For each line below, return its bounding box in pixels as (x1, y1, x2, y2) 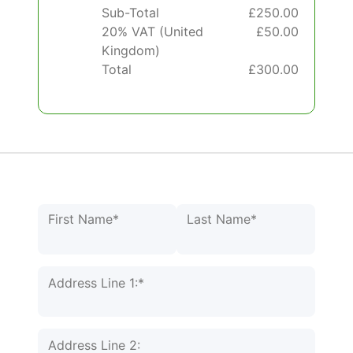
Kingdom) (102, 42, 160, 58)
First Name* (48, 210, 119, 227)
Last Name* (187, 210, 257, 227)
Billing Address (37, 266, 125, 283)
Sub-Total (102, 4, 159, 20)
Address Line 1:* (48, 274, 144, 291)
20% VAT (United (102, 23, 203, 39)
